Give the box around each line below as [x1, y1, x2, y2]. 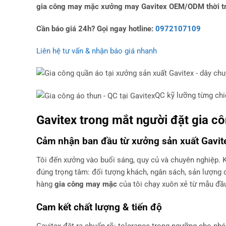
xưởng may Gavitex [101, 2, 167, 12]
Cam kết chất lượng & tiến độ [36, 201, 162, 213]
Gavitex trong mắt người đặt [36, 112, 192, 127]
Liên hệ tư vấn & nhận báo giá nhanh [36, 46, 157, 55]
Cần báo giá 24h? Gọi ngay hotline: [36, 24, 155, 33]
